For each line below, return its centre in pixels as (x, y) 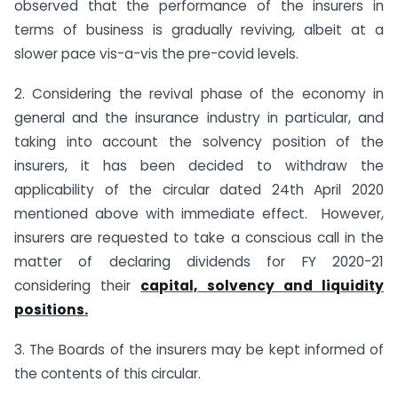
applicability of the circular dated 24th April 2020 (199, 190)
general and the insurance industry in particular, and (199, 118)
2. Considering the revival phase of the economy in (199, 94)
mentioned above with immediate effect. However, (199, 214)
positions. (51, 310)
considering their (78, 286)
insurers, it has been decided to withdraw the (199, 166)
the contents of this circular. (107, 373)
